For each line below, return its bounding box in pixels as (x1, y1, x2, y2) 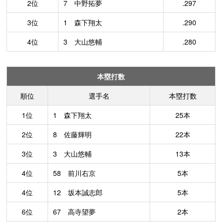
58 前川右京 (53, 168, 96, 178)
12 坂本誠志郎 (53, 187, 103, 197)
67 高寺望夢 (53, 207, 96, 217)
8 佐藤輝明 (53, 129, 92, 139)
